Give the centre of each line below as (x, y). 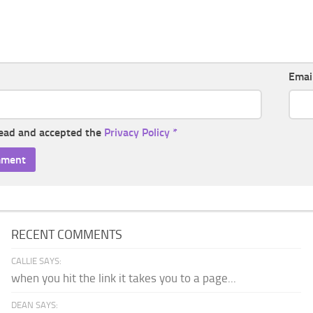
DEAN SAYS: (35, 305)
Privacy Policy (137, 133)
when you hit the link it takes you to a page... (124, 278)
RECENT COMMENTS (67, 235)
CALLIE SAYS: (37, 261)
